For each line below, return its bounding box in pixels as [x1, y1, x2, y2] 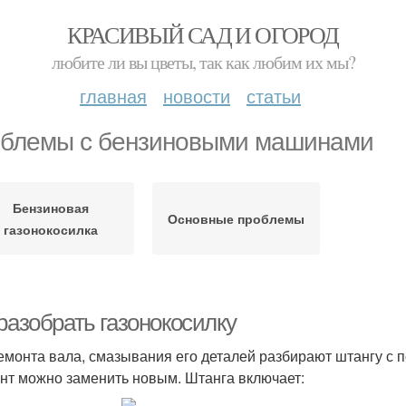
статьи [246, 82, 301, 109]
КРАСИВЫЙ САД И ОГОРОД [67, 19, 339, 50]
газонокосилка [4, 220, 99, 238]
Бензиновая [13, 198, 90, 217]
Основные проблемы [167, 209, 304, 227]
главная [80, 82, 147, 109]
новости [163, 82, 230, 109]
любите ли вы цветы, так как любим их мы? [51, 50, 355, 74]
